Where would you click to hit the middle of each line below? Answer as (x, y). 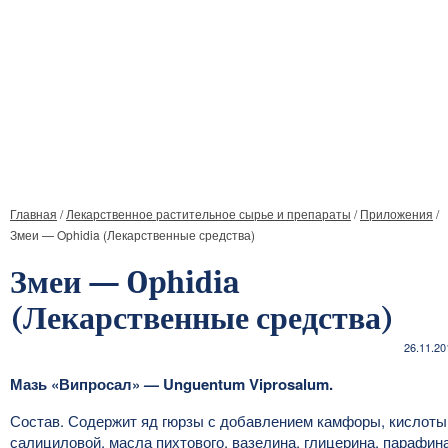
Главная (33, 213)
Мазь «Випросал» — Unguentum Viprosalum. (171, 384)
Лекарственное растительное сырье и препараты (208, 213)
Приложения (396, 213)
